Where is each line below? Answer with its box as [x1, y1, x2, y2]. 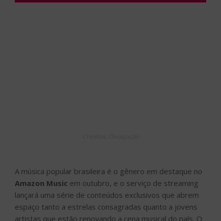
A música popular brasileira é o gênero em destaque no [15, 166, 202, 176]
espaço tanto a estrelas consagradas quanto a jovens [15, 201, 197, 212]
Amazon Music [15, 178, 68, 188]
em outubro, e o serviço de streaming [68, 178, 198, 188]
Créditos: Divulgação [82, 132, 139, 141]
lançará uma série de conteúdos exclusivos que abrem [15, 189, 199, 200]
